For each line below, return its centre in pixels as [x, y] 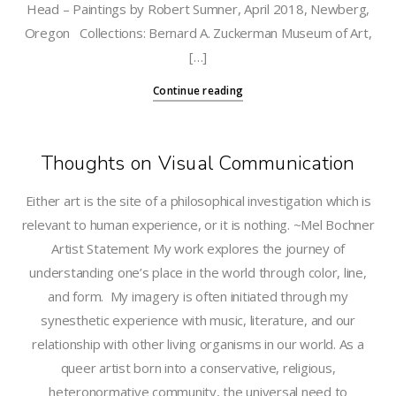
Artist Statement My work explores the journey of [198, 248]
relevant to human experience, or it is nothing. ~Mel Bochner [198, 225]
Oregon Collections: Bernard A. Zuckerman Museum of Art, [198, 33]
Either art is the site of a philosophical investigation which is [198, 201]
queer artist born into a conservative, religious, [198, 368]
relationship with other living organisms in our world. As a [198, 344]
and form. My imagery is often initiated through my [198, 296]
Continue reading [198, 91]
